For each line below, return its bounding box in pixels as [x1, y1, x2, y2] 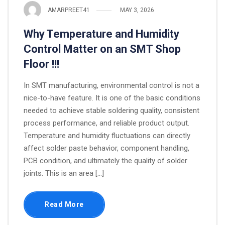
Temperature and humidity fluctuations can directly [24, 131, 190, 140]
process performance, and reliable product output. [24, 119, 189, 128]
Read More [45, 200, 84, 208]
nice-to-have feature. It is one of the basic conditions [24, 93, 200, 102]
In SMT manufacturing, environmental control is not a [24, 81, 199, 90]
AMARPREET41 [48, 6, 90, 14]
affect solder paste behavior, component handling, [24, 144, 189, 153]
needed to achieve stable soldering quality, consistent [24, 106, 199, 115]
